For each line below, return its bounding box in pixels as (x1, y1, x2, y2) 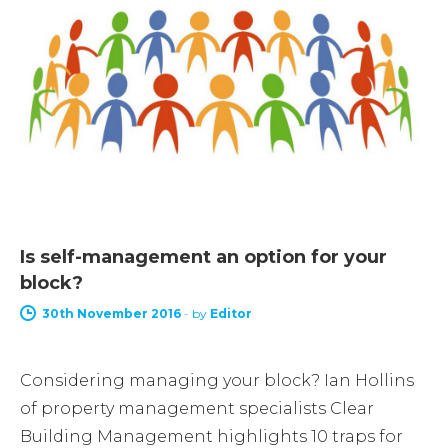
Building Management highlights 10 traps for (20, 426, 403, 446)
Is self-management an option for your (20, 245, 387, 268)
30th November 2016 (42, 305, 181, 321)
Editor (210, 305, 252, 321)
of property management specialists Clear (20, 398, 374, 418)
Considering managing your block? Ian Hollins (20, 370, 414, 390)
